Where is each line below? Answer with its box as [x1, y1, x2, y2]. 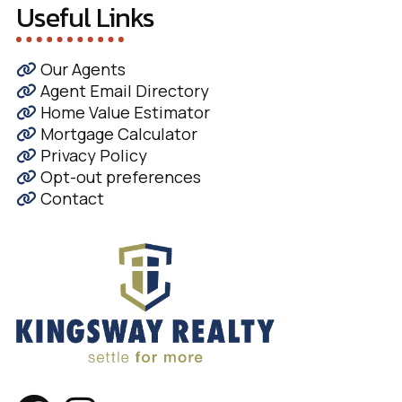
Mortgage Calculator [36, 122, 197, 144]
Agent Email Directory [36, 79, 209, 101]
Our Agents [36, 57, 126, 80]
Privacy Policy [36, 144, 147, 166]
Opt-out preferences [36, 165, 201, 188]
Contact [36, 187, 104, 209]
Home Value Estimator [36, 100, 210, 123]
